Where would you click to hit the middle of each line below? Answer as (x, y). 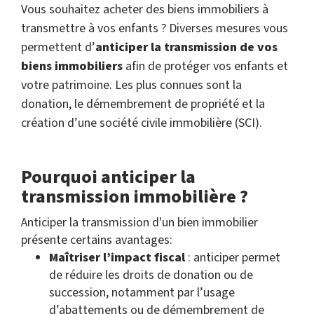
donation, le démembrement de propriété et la (143, 104)
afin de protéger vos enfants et (205, 66)
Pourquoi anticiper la (108, 177)
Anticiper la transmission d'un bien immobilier (139, 223)
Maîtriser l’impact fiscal (117, 258)
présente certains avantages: (97, 240)
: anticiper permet (233, 258)
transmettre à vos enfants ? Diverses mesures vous (155, 28)
